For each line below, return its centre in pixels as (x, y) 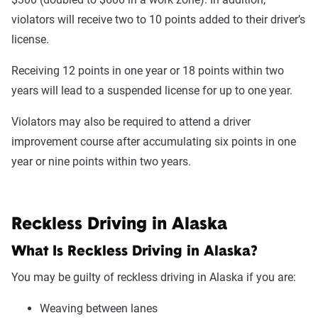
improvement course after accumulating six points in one (154, 142)
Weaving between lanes (99, 308)
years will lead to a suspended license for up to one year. (152, 91)
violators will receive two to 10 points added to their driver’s (158, 20)
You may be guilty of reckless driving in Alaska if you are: (154, 277)
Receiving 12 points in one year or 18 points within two (148, 71)
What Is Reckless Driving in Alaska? (135, 252)
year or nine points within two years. (101, 161)
